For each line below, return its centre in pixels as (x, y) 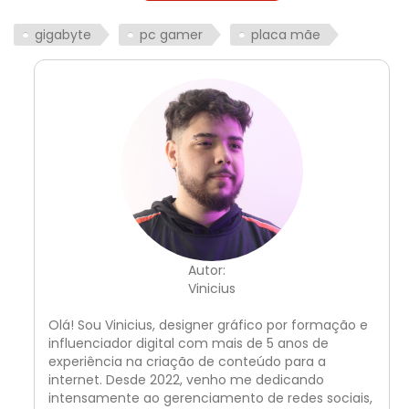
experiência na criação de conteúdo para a (187, 362)
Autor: (206, 271)
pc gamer (171, 35)
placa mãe (286, 35)
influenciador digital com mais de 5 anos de (188, 344)
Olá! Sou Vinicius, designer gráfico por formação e (208, 325)
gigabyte (63, 35)
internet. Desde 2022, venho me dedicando (186, 380)
